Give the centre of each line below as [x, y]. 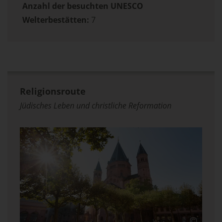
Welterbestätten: [56, 20]
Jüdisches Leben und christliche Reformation [96, 106]
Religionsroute [53, 91]
